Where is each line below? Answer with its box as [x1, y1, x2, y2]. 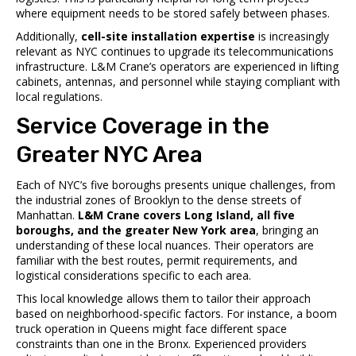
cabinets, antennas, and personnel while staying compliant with [16, 73, 340, 89]
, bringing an [256, 222, 319, 238]
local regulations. [16, 88, 103, 104]
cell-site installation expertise [81, 28, 255, 44]
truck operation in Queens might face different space [16, 320, 287, 336]
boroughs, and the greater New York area [16, 222, 256, 238]
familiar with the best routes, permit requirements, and [16, 252, 297, 268]
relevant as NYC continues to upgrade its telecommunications [16, 43, 334, 59]
